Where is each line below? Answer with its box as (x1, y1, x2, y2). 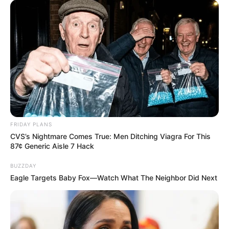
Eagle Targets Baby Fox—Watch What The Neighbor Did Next (10, 173, 217, 182)
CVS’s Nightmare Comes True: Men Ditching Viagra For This (10, 131, 211, 141)
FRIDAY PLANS (10, 121, 52, 127)
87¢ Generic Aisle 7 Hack (10, 141, 94, 150)
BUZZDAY (10, 162, 36, 169)
